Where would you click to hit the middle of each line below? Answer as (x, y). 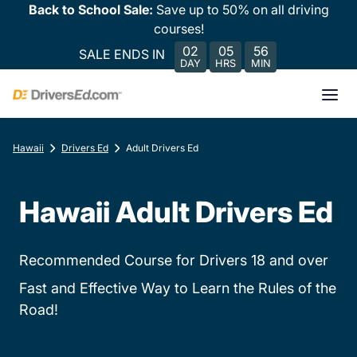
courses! (178, 29)
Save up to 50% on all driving (242, 10)
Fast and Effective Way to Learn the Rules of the (178, 288)
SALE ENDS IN (122, 54)
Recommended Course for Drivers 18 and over (174, 260)
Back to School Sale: (92, 10)
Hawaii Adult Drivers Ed (176, 212)
